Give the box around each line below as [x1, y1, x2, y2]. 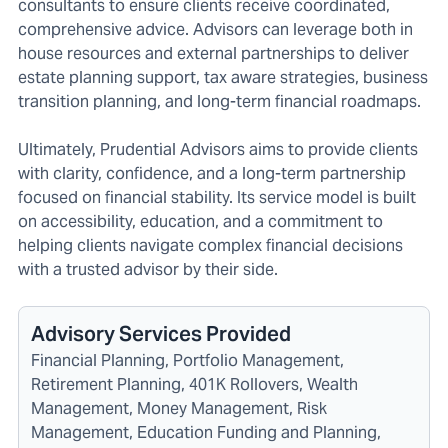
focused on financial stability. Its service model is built [18, 187, 416, 209]
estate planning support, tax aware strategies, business [18, 67, 428, 89]
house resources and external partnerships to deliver [18, 43, 409, 65]
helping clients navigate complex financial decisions [18, 235, 403, 257]
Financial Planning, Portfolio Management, [31, 350, 344, 372]
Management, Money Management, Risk [31, 398, 327, 420]
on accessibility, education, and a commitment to [18, 211, 383, 233]
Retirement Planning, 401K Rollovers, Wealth [31, 374, 358, 396]
